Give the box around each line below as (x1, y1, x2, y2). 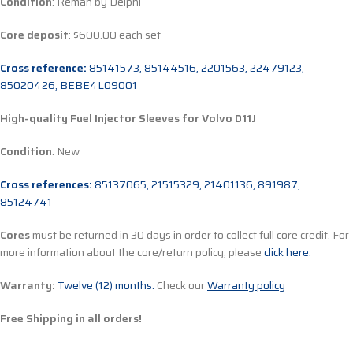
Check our (154, 277, 207, 295)
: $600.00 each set (69, 26, 161, 44)
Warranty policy (207, 277, 285, 295)
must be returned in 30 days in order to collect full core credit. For (30, 226, 349, 244)
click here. (264, 243, 311, 262)
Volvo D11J (199, 110, 256, 128)
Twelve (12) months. (58, 277, 154, 295)
